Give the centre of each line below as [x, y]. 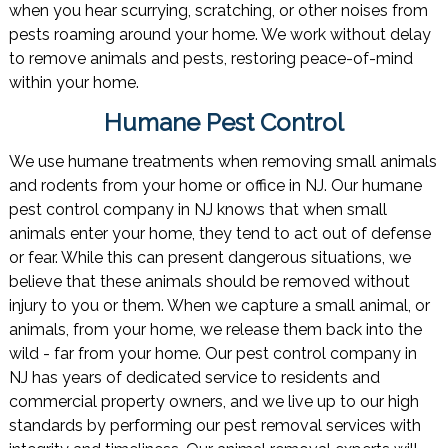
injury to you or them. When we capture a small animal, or [219, 306]
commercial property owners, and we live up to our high [213, 402]
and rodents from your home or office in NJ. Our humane [215, 186]
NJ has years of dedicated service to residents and [194, 378]
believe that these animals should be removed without [209, 282]
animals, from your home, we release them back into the [215, 330]
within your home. [73, 83]
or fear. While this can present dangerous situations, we [209, 258]
